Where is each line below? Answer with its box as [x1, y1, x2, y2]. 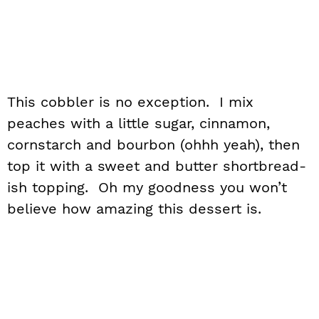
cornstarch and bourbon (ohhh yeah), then [7, 136, 300, 153]
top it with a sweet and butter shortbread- [7, 157, 306, 174]
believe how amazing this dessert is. [7, 200, 261, 217]
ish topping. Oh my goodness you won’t [7, 179, 287, 196]
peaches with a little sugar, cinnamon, [7, 115, 270, 132]
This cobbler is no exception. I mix [7, 93, 253, 110]
